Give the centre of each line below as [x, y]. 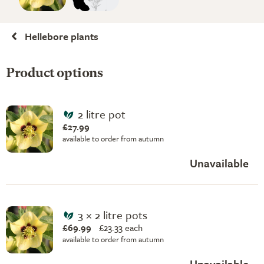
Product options [55, 74]
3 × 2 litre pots [112, 214]
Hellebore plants [62, 36]
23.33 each [123, 227]
